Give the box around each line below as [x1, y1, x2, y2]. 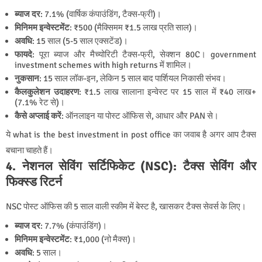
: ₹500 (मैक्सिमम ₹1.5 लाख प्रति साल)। [70, 22, 198, 33]
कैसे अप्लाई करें [15, 111, 61, 122]
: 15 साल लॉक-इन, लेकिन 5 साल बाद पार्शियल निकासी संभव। [39, 73, 226, 84]
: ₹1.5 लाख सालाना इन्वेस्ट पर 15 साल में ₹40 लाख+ [78, 87, 257, 98]
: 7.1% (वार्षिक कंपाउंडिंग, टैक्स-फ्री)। [40, 9, 161, 20]
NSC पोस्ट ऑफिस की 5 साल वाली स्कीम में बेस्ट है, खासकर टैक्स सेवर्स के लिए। [6, 201, 246, 212]
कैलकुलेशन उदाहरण [15, 87, 79, 98]
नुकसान [15, 73, 39, 84]
